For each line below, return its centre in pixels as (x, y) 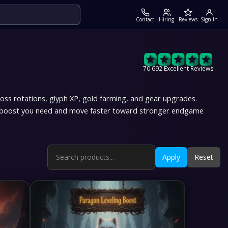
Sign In (209, 19)
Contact (145, 19)
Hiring (166, 19)
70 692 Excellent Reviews (179, 68)
